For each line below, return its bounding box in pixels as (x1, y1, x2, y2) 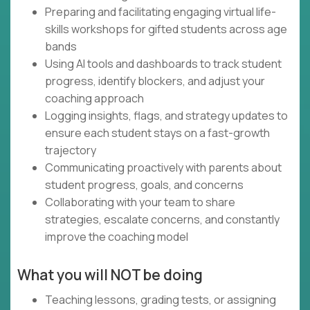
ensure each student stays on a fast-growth (45, 125, 270, 141)
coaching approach (45, 91, 144, 107)
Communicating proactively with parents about (45, 160, 282, 176)
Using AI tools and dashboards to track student (45, 56, 282, 72)
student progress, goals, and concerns (45, 177, 244, 193)
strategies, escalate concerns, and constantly (45, 212, 280, 228)
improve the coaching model (45, 229, 188, 245)
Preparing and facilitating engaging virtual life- (45, 4, 276, 20)
